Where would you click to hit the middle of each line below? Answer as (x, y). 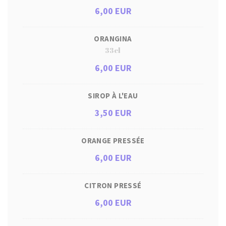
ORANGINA (113, 39)
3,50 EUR (113, 113)
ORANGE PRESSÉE (113, 140)
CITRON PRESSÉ (113, 185)
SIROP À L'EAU (113, 96)
